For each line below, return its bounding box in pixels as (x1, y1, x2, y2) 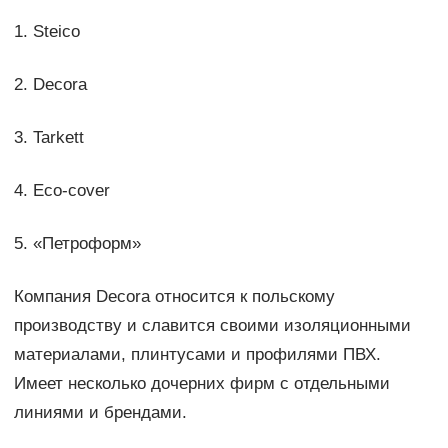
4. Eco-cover (13, 181, 110, 201)
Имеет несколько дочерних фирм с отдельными (13, 374, 390, 394)
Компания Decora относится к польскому (13, 287, 335, 307)
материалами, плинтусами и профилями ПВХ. (13, 345, 381, 365)
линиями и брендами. (13, 403, 187, 423)
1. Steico (13, 22, 80, 42)
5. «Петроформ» (13, 234, 141, 254)
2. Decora (13, 75, 87, 95)
